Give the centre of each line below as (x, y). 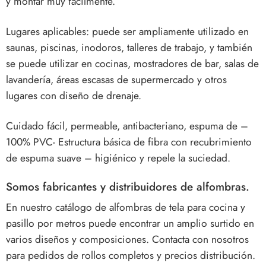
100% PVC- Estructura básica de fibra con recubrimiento (129, 142)
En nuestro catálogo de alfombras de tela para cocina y (126, 207)
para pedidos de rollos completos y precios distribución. (131, 255)
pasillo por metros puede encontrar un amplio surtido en (130, 223)
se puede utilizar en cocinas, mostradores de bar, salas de (132, 64)
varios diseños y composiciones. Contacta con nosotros (127, 239)
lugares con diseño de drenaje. (74, 96)
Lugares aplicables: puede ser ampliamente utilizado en (127, 32)
